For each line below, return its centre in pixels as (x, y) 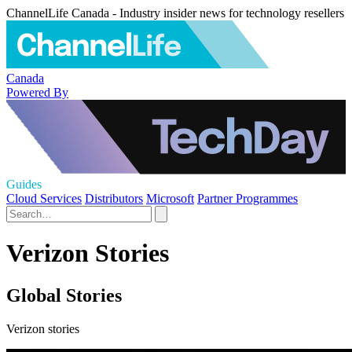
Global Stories (64, 295)
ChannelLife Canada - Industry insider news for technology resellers (175, 13)
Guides (24, 184)
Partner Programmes (247, 198)
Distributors (114, 198)
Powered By (37, 92)
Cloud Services (44, 198)
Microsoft (170, 198)
